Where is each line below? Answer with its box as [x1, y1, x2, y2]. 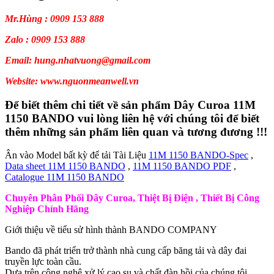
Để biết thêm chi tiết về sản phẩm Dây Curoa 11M [5, 98, 256, 111]
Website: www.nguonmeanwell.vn [5, 76, 139, 87]
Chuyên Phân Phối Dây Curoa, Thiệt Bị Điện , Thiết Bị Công [5, 193, 259, 204]
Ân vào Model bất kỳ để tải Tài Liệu [5, 150, 149, 161]
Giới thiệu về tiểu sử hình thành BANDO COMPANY [5, 224, 217, 235]
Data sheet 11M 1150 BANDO [5, 161, 125, 172]
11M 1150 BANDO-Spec [149, 150, 248, 161]
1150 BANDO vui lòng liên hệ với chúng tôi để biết [5, 111, 259, 125]
